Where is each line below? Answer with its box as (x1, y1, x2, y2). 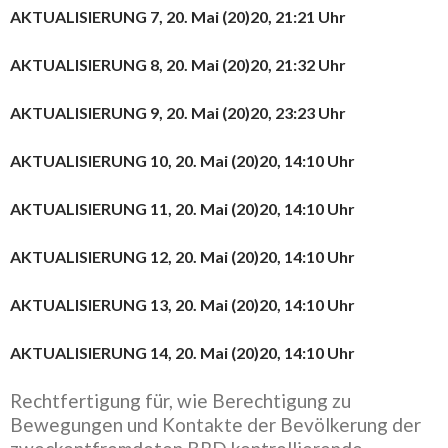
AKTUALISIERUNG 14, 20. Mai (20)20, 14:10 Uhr (10, 343, 355, 362)
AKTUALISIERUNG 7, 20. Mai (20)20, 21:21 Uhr (10, 7, 346, 26)
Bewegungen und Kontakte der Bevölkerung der (10, 413, 421, 436)
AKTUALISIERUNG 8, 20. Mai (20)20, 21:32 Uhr (10, 55, 346, 74)
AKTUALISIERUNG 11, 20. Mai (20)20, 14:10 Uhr (10, 199, 355, 218)
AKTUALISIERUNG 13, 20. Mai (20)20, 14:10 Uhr (10, 295, 355, 314)
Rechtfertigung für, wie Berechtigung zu (10, 389, 351, 412)
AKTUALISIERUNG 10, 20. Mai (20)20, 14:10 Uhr (10, 151, 355, 170)
